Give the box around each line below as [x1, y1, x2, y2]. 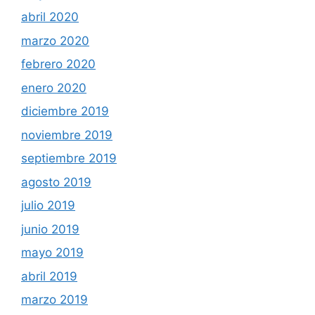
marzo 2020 [21, 33, 89, 48]
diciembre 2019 [21, 104, 109, 119]
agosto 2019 [21, 174, 91, 189]
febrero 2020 [21, 57, 96, 72]
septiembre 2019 [21, 151, 117, 166]
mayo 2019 [21, 245, 84, 260]
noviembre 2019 [21, 127, 112, 142]
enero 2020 [21, 80, 86, 95]
